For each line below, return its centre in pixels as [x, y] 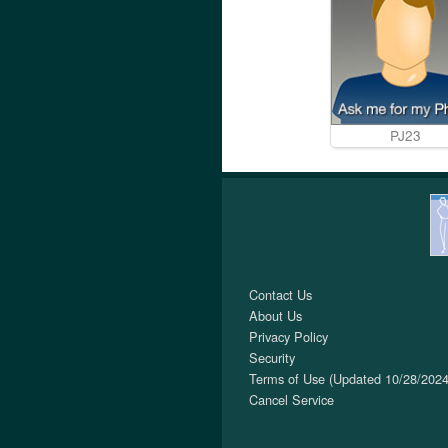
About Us [275, 315]
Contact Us [280, 294]
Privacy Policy [288, 336]
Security [272, 357]
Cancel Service [291, 399]
